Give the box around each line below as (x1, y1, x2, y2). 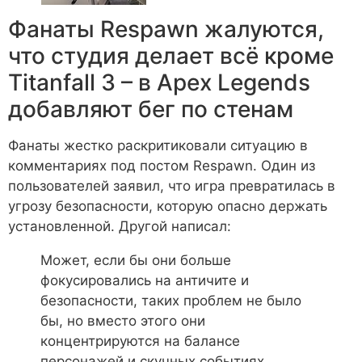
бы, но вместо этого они (40, 313, 205, 330)
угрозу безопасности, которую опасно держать (8, 198, 327, 215)
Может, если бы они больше (40, 252, 231, 269)
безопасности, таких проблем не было (40, 293, 301, 309)
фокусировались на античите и (40, 272, 249, 289)
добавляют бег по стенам (8, 95, 293, 124)
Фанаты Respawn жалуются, (8, 15, 324, 44)
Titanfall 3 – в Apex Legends (8, 69, 310, 97)
